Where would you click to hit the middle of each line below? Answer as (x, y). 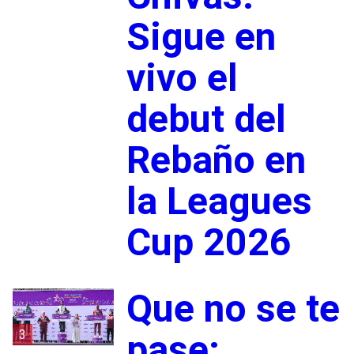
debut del (206, 119)
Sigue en (201, 36)
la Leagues (219, 201)
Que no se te (233, 308)
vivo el (182, 77)
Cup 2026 (209, 242)
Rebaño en (216, 160)
